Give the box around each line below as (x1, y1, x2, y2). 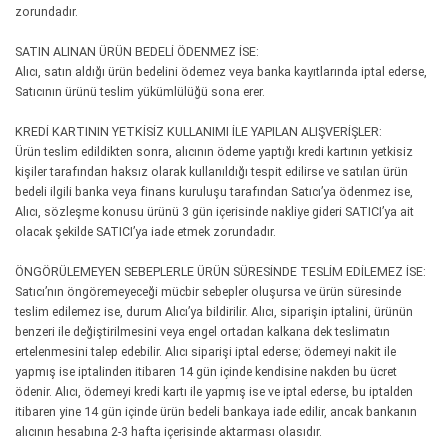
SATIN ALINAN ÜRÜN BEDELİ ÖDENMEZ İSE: (15, 44, 259, 59)
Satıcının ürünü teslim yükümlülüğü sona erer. (15, 84, 265, 99)
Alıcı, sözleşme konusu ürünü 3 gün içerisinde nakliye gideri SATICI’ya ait (15, 204, 414, 219)
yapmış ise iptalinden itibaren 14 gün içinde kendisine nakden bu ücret (15, 364, 397, 379)
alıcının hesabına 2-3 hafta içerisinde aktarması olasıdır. (15, 424, 322, 439)
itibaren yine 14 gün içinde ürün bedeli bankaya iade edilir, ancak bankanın (15, 404, 417, 419)
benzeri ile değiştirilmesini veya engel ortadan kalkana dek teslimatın (15, 324, 390, 339)
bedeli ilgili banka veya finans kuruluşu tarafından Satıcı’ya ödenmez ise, (15, 184, 413, 199)
